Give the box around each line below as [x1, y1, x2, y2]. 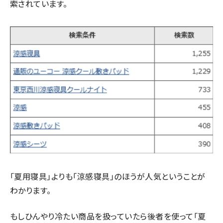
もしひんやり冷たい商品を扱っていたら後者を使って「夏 [10, 210, 206, 222]
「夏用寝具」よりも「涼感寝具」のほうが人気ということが [10, 170, 206, 182]
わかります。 [10, 184, 51, 196]
